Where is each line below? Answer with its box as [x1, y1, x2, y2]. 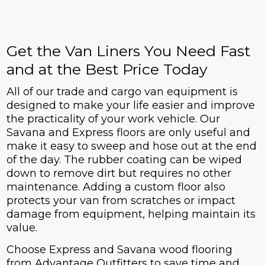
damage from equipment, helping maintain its [6, 208, 256, 221]
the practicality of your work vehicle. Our [6, 112, 220, 126]
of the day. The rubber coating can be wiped [6, 153, 242, 167]
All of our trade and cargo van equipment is [6, 85, 238, 99]
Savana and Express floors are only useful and [6, 126, 250, 140]
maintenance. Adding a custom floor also [6, 180, 225, 194]
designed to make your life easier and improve [6, 99, 255, 112]
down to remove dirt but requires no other [6, 167, 231, 180]
